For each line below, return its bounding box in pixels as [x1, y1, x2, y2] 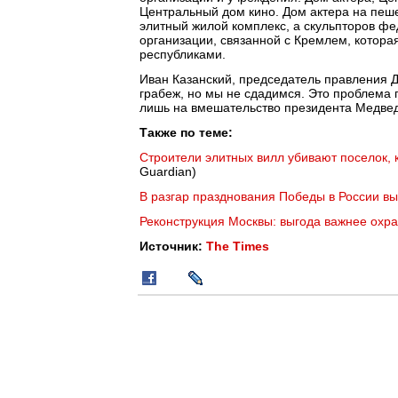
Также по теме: [139, 125, 233, 139]
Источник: [139, 239, 206, 253]
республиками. [139, 47, 226, 61]
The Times [206, 239, 269, 253]
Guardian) [139, 164, 196, 179]
